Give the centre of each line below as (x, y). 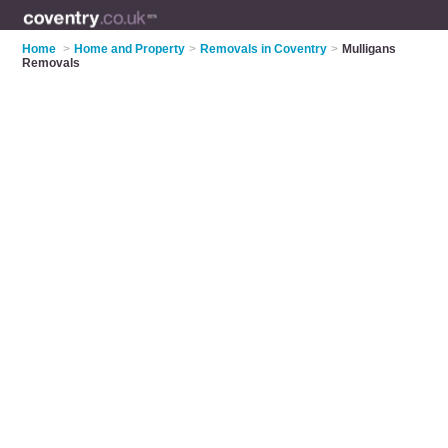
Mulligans (369, 49)
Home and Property (130, 49)
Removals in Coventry (264, 49)
